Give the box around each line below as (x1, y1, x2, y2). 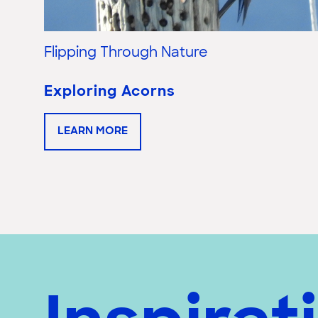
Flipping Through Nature (44, 47, 208, 61)
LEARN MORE (57, 126, 128, 138)
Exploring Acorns (44, 85, 175, 100)
